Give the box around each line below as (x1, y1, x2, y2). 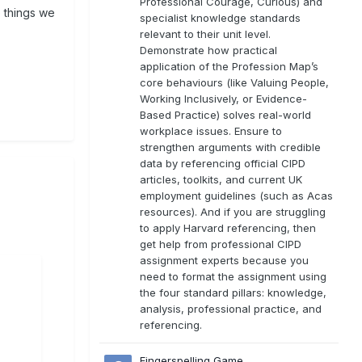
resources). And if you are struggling (140, 204, 326, 218)
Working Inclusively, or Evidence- (140, 91, 307, 105)
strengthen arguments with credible (140, 140, 321, 154)
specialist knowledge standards (140, 11, 301, 24)
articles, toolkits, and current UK (140, 172, 302, 186)
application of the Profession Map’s (140, 59, 318, 73)
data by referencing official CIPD (140, 156, 305, 170)
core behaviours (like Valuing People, (140, 75, 329, 89)
